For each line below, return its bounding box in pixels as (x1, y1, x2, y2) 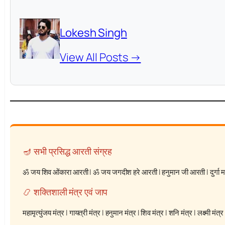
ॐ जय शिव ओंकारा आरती (23, 167, 88, 178)
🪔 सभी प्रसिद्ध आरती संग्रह (23, 145, 113, 158)
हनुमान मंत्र (105, 207, 136, 218)
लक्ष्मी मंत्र (197, 207, 223, 218)
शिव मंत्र (141, 207, 164, 218)
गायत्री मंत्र (69, 207, 100, 218)
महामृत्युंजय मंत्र (23, 207, 64, 218)
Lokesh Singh (60, 25, 127, 41)
